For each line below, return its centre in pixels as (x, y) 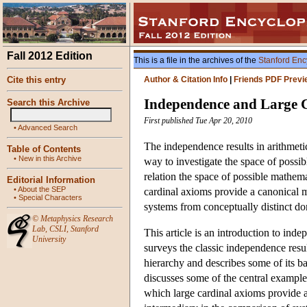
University (49, 239)
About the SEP (42, 189)
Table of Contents (44, 149)
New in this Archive (50, 158)
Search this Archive (48, 102)
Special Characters (50, 197)
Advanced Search (48, 127)
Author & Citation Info (186, 79)
